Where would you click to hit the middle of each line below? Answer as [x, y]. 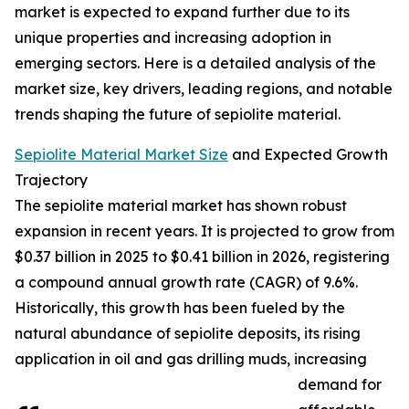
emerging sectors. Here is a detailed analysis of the [195, 63]
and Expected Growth [308, 155]
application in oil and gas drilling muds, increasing [191, 359]
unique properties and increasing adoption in [173, 38]
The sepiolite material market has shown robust [181, 206]
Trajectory [51, 180]
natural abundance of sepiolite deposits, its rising [188, 334]
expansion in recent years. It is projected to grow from [204, 231]
